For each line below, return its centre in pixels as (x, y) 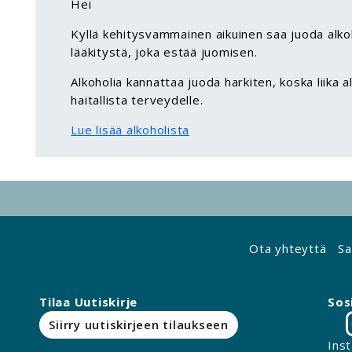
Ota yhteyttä (288, 248)
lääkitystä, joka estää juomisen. (164, 52)
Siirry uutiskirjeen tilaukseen (139, 325)
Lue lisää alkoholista (130, 130)
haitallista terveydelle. (137, 100)
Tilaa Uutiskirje (88, 301)
